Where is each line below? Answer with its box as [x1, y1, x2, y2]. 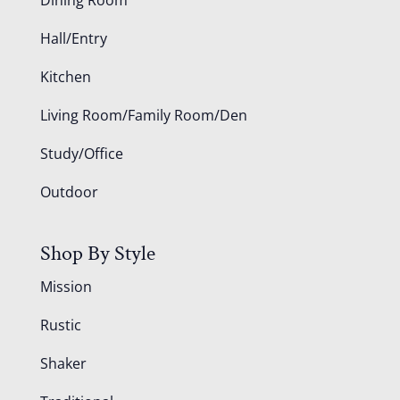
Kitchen [39, 66, 91, 87]
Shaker [39, 354, 87, 374]
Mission [39, 277, 92, 297]
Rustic [39, 315, 81, 336]
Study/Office [39, 143, 123, 163]
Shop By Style [39, 239, 155, 268]
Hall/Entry [39, 28, 107, 48]
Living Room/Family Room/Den [39, 104, 247, 125]
